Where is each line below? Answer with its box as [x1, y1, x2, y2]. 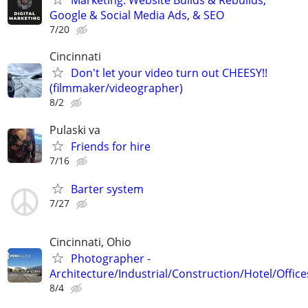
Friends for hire [71, 138, 151, 154]
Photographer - [71, 250, 151, 266]
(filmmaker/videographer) [49, 80, 183, 96]
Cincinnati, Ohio [49, 234, 131, 250]
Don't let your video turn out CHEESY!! [71, 65, 267, 81]
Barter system [71, 181, 144, 197]
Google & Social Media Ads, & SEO [49, 8, 224, 23]
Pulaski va [49, 122, 100, 137]
